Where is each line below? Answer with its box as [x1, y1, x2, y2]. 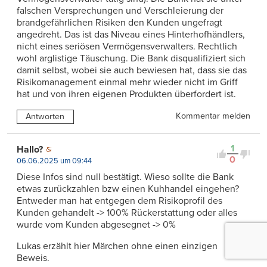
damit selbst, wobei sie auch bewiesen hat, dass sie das [17, 64, 247, 77]
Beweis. [17, 252, 49, 265]
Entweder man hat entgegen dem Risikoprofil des [17, 195, 222, 207]
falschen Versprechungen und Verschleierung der [17, 5, 223, 17]
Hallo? [17, 144, 43, 156]
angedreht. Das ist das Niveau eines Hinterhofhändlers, [17, 29, 245, 41]
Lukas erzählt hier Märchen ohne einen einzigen [17, 240, 218, 253]
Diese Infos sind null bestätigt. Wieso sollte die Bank [17, 171, 234, 184]
